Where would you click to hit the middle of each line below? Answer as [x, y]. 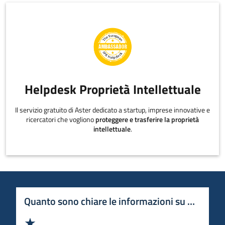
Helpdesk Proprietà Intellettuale [113, 89]
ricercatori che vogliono [61, 120]
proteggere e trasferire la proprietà [147, 120]
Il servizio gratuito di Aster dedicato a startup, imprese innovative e [113, 110]
